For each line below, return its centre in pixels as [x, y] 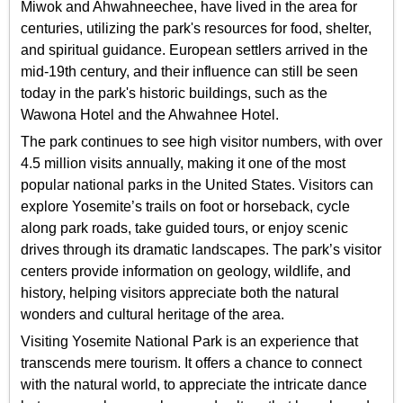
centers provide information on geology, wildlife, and [186, 272]
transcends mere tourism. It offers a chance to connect [191, 363]
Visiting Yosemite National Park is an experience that [189, 342]
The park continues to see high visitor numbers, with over [201, 142]
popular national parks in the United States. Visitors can [197, 185]
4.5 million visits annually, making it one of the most [183, 164]
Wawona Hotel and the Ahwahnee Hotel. [150, 114]
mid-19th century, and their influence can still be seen [189, 71]
